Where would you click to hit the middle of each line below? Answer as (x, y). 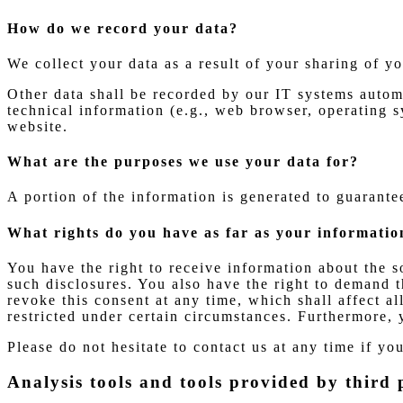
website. (38, 126)
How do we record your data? (123, 28)
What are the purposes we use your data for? (183, 162)
